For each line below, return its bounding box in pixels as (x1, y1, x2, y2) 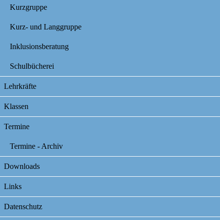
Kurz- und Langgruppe (10, 22, 82, 31)
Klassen (4, 102, 28, 110)
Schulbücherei (10, 61, 54, 70)
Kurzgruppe (10, 2, 47, 11)
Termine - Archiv (10, 141, 63, 150)
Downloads (4, 162, 40, 170)
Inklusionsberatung (10, 42, 69, 51)
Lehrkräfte (4, 82, 36, 90)
